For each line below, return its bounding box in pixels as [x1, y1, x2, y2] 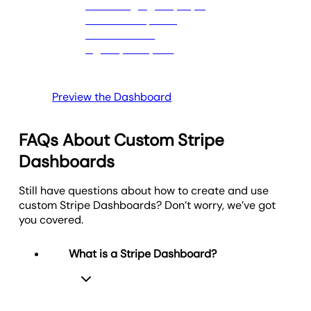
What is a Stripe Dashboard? [69, 246, 217, 261]
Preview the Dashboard [52, 90, 172, 105]
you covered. [19, 212, 84, 227]
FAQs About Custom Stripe [19, 128, 225, 151]
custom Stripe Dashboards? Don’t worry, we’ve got [19, 197, 276, 212]
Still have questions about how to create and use [19, 183, 269, 198]
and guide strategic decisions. [19, 12, 175, 27]
